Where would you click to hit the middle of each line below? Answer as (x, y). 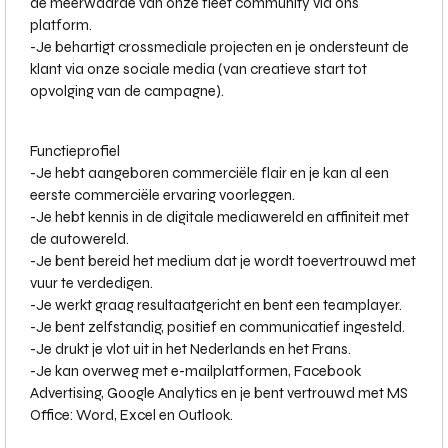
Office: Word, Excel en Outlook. (131, 415)
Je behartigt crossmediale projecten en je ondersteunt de (222, 47)
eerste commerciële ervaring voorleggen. (162, 195)
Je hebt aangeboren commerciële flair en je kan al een (212, 173)
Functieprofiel (75, 151)
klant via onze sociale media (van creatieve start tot (198, 69)
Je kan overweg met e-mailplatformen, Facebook (198, 371)
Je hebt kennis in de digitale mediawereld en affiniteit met (222, 217)
